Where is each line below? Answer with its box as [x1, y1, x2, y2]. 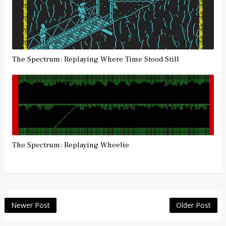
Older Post [176, 200, 211, 210]
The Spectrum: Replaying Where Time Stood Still [12, 54, 179, 65]
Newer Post [11, 200, 50, 210]
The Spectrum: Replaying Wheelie [12, 140, 129, 150]
